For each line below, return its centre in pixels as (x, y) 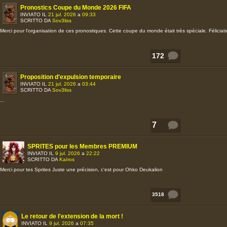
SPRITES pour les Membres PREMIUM (82, 146)
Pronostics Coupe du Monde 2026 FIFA (76, 8)
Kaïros (67, 159)
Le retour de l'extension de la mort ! (72, 216)
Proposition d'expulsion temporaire (71, 77)
